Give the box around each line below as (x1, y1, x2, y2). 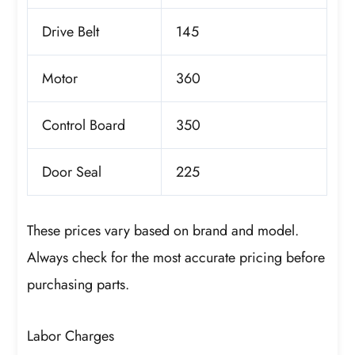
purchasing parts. (27, 273, 130, 295)
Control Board (42, 114, 126, 136)
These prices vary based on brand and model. (27, 219, 300, 241)
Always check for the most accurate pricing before (27, 246, 326, 268)
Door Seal (42, 161, 102, 182)
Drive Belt (42, 21, 100, 42)
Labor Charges (27, 326, 115, 347)
